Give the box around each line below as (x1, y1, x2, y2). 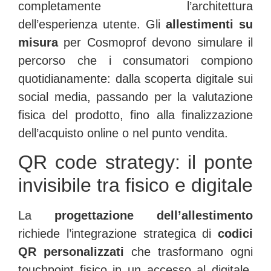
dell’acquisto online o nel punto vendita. (18, 126, 228, 140)
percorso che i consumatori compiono (18, 53, 253, 67)
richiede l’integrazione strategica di (18, 227, 218, 241)
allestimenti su (166, 17, 253, 31)
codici (218, 227, 253, 241)
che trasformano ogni (124, 245, 253, 259)
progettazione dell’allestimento (54, 209, 253, 223)
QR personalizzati (18, 245, 124, 259)
